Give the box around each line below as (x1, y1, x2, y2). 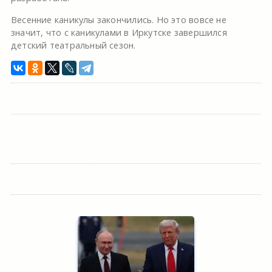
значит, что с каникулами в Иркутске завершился (10, 27, 227, 39)
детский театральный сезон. (10, 39, 136, 52)
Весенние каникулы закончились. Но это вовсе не (10, 14, 226, 26)
